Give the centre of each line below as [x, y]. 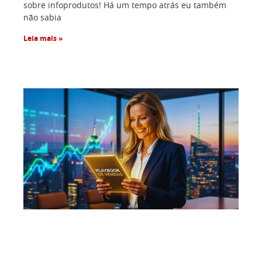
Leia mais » [43, 39]
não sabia [42, 18]
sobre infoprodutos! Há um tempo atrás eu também [125, 6]
